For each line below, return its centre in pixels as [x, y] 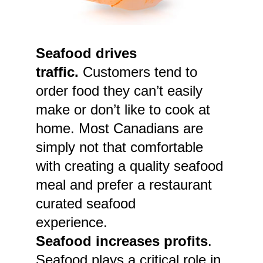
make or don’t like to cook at [123, 110]
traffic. [58, 72]
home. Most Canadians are [120, 129]
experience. [80, 222]
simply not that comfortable [120, 147]
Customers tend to [138, 72]
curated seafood [86, 204]
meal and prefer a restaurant [124, 185]
